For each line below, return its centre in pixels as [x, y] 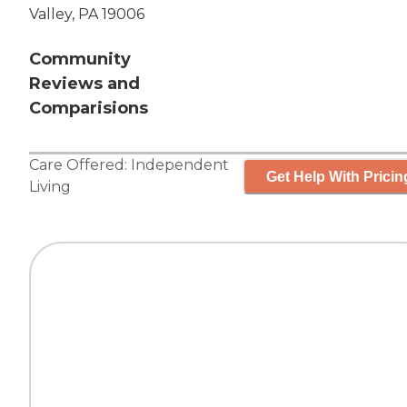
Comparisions [89, 109]
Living [50, 187]
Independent [180, 165]
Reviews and [84, 84]
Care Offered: [80, 165]
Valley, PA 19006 [87, 15]
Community [80, 60]
